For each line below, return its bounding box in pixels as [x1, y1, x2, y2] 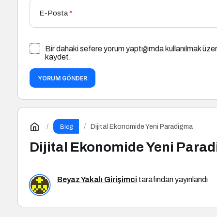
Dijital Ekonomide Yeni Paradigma [91, 123, 193, 130]
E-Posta [39, 9, 68, 17]
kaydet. [45, 53, 71, 62]
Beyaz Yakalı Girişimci [57, 175, 137, 184]
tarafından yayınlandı [137, 175, 208, 184]
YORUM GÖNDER [38, 75, 87, 82]
